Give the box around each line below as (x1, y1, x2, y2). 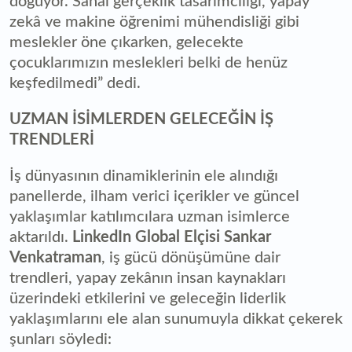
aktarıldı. (9, 229, 72, 246)
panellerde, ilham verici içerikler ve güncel (9, 189, 299, 205)
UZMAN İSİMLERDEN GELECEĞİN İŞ (9, 112, 273, 128)
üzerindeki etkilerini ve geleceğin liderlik (9, 291, 286, 307)
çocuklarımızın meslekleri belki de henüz (9, 55, 288, 71)
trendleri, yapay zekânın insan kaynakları (9, 270, 286, 287)
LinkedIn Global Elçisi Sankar (72, 229, 271, 246)
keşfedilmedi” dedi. (9, 75, 141, 92)
